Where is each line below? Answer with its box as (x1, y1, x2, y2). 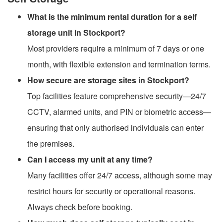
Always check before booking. (27, 201, 132, 213)
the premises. (27, 137, 74, 149)
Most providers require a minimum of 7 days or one (27, 42, 204, 54)
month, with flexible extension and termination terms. (27, 58, 211, 70)
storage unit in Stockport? (27, 26, 125, 38)
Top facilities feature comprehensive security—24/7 (27, 90, 206, 102)
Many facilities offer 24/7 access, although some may (27, 169, 212, 181)
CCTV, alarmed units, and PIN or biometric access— (27, 106, 211, 117)
